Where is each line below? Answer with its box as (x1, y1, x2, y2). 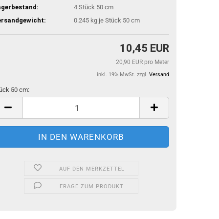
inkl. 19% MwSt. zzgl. (97, 71, 149, 78)
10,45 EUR (120, 42, 169, 54)
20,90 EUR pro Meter (116, 59, 169, 66)
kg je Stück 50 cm (89, 16, 140, 24)
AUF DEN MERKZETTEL (59, 166, 125, 172)
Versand (149, 71, 169, 78)
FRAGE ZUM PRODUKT (60, 183, 124, 190)
